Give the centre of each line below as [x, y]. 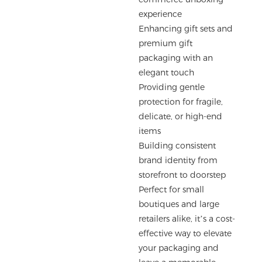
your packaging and [179, 248]
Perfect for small [172, 189]
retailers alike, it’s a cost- [187, 218]
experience [161, 14]
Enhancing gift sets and [186, 28]
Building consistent [177, 145]
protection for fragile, [181, 101]
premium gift [166, 43]
